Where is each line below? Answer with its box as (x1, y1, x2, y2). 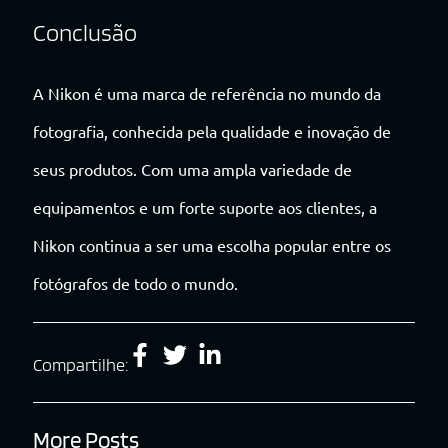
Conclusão (33, 18, 137, 48)
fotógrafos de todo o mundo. (33, 273, 238, 294)
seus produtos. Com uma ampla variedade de (33, 159, 352, 180)
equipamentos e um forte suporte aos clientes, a (33, 197, 377, 218)
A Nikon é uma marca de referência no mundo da (33, 83, 381, 104)
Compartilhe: (33, 354, 128, 376)
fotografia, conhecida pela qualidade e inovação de (33, 121, 391, 142)
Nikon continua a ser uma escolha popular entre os (33, 235, 391, 256)
